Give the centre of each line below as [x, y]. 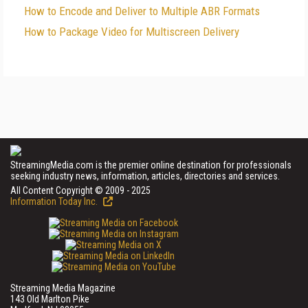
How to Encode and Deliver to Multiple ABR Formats [142, 11]
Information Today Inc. [55, 201]
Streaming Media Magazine [63, 288]
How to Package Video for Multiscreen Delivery [132, 32]
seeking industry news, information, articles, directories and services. [145, 176]
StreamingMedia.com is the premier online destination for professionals [151, 165]
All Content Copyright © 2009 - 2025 [80, 190]
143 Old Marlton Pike [50, 299]
